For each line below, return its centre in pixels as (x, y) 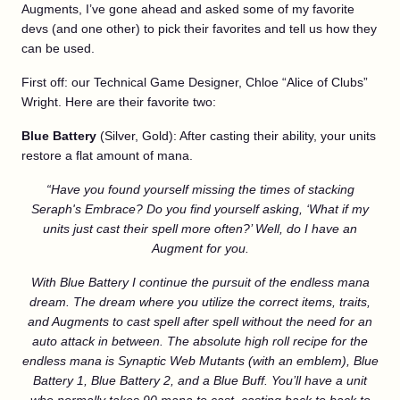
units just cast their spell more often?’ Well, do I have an (200, 229)
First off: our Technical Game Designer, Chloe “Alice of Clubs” (195, 82)
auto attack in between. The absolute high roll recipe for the (200, 341)
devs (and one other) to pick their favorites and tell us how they (199, 29)
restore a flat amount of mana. (107, 155)
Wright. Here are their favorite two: (119, 102)
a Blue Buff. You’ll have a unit (285, 380)
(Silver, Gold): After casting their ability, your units (236, 136)
